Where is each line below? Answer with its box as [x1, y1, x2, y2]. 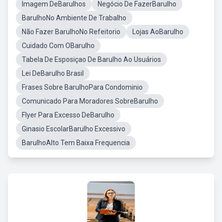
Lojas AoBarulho [132, 28, 183, 36]
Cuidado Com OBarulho [22, 42, 95, 50]
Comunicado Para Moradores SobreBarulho [22, 97, 158, 105]
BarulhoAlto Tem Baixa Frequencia [22, 139, 130, 147]
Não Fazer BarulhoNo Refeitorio [22, 28, 120, 36]
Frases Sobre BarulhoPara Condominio [22, 83, 143, 91]
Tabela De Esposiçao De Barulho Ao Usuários [22, 55, 161, 63]
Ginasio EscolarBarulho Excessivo [22, 125, 125, 133]
